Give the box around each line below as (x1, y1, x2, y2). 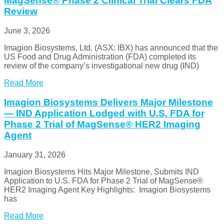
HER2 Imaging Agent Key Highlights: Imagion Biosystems (4, 185, 210, 194)
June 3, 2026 (4, 26, 50, 35)
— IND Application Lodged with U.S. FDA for (4, 107, 204, 118)
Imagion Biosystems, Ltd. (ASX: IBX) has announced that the (4, 43, 218, 52)
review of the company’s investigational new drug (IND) (4, 61, 199, 70)
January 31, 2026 (4, 150, 65, 159)
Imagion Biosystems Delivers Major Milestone (4, 96, 213, 107)
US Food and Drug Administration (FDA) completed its (4, 52, 196, 61)
